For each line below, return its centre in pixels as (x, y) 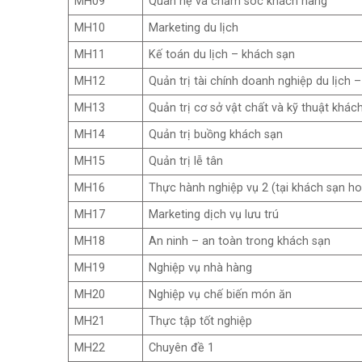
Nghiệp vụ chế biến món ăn (220, 295)
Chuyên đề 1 (181, 348)
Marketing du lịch (193, 28)
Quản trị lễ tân (185, 162)
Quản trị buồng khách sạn (215, 135)
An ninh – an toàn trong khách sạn (239, 242)
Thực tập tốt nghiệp (200, 322)
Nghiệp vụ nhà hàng (202, 268)
